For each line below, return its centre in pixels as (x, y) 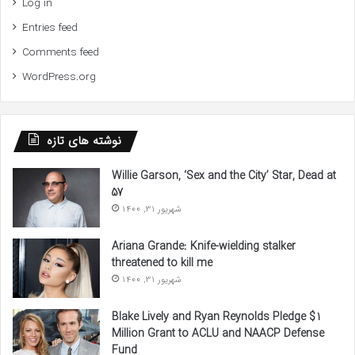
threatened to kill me (162, 263)
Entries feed (50, 28)
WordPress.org (59, 77)
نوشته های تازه (84, 141)
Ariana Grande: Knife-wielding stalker (204, 246)
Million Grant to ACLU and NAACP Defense (218, 333)
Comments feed (61, 52)
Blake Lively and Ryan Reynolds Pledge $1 (217, 317)
